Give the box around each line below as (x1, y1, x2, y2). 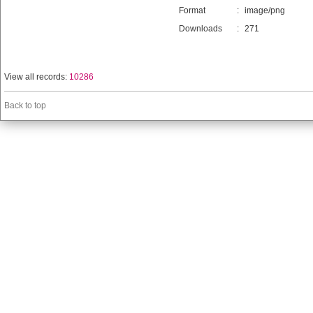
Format (179, 6, 205, 15)
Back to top (4, 101, 46, 110)
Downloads (179, 24, 222, 34)
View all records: (4, 72, 69, 82)
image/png (245, 6, 285, 15)
